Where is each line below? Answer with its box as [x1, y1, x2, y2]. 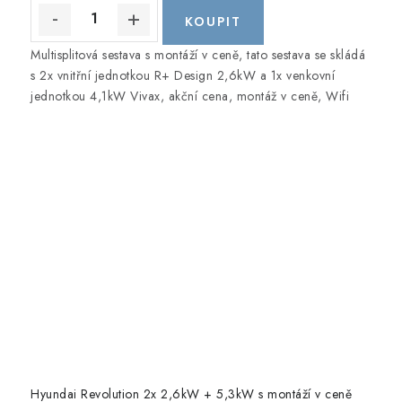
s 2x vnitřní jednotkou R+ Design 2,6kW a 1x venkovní [31, 66, 335, 85]
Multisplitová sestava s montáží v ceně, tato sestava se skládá [31, 46, 365, 65]
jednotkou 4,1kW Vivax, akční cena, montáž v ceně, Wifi [31, 87, 349, 106]
